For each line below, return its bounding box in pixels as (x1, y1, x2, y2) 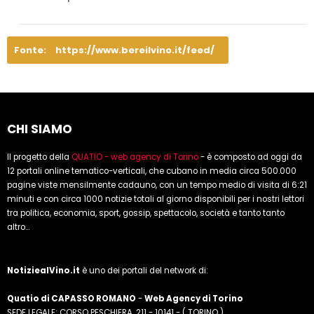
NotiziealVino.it (7, 265, 80, 277)
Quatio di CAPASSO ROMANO (7, 293, 136, 305)
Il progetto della (7, 151, 71, 163)
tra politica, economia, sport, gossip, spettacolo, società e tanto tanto (7, 207, 285, 219)
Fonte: (14, 43, 48, 57)
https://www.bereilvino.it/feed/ (55, 43, 214, 57)
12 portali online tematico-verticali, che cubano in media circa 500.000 (7, 165, 296, 177)
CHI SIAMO (7, 121, 72, 138)
